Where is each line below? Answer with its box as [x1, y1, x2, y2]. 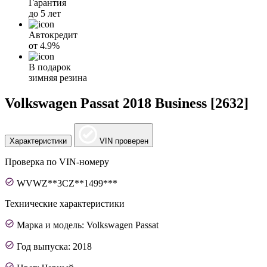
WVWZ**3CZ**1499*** [17, 178, 117, 188]
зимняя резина [29, 73, 87, 83]
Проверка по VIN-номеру [5, 156, 109, 167]
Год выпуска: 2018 [17, 241, 92, 252]
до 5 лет [29, 8, 61, 18]
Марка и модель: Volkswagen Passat [17, 219, 159, 230]
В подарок [29, 62, 71, 72]
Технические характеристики [5, 198, 125, 209]
